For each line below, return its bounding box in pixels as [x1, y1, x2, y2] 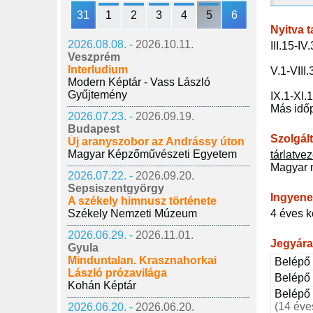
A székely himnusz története [68, 195, 217, 207]
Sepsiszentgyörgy [68, 182, 164, 194]
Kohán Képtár [68, 279, 136, 291]
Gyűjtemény [68, 89, 127, 101]
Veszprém [68, 51, 120, 63]
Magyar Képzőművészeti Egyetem [68, 148, 237, 160]
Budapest [68, 123, 119, 135]
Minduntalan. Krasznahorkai [68, 254, 217, 266]
